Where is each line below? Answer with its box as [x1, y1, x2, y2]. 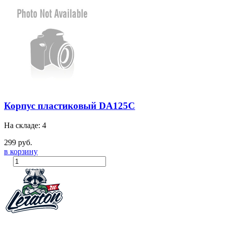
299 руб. [4, 138, 32, 147]
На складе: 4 [4, 121, 46, 130]
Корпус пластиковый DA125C [4, 100, 135, 111]
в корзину [4, 147, 38, 156]
